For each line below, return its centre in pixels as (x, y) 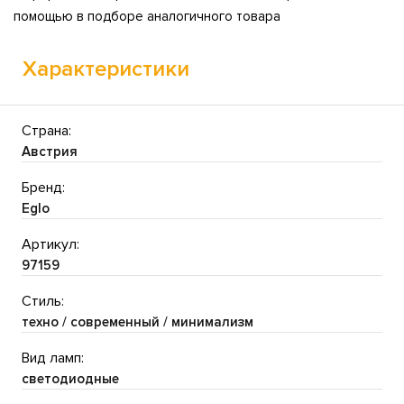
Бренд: (43, 187)
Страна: (46, 130)
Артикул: (50, 244)
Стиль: (43, 301)
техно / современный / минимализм (138, 321)
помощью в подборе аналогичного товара (147, 16)
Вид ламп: (53, 358)
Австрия (50, 151)
